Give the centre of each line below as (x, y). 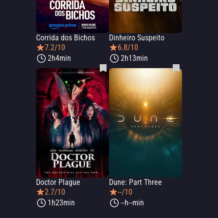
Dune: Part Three (136, 182)
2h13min (134, 58)
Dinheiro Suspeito (137, 38)
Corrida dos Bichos (65, 38)
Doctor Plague (58, 182)
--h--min (132, 203)
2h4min (59, 58)
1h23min (61, 203)
